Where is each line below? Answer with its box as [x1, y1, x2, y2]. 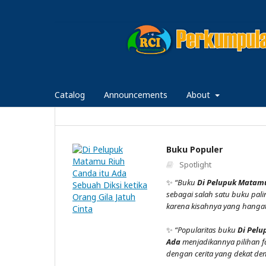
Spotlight [177, 159, 211, 170]
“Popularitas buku [175, 224, 237, 235]
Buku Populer [166, 143, 223, 155]
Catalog [55, 88, 85, 100]
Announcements [104, 88, 167, 100]
